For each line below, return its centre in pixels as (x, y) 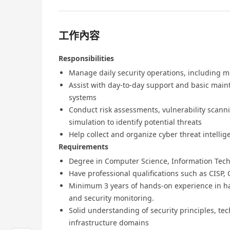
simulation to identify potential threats (135, 122)
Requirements (83, 147)
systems (83, 98)
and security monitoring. (111, 198)
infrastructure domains (110, 223)
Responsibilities (86, 59)
